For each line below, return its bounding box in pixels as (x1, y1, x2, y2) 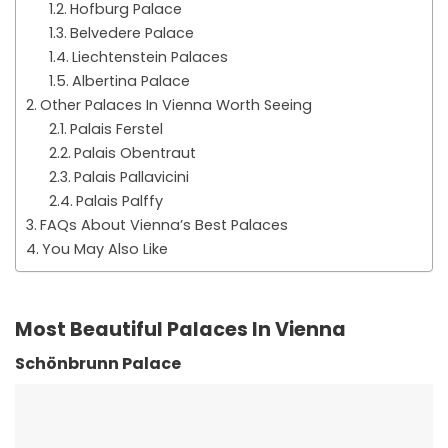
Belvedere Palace (69, 22, 194, 43)
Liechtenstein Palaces (71, 46, 228, 67)
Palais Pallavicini (73, 166, 189, 187)
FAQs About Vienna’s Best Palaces (39, 214, 288, 235)
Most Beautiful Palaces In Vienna (15, 315, 346, 343)
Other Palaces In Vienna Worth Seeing (39, 94, 312, 115)
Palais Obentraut (73, 142, 196, 163)
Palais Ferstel (69, 118, 163, 139)
